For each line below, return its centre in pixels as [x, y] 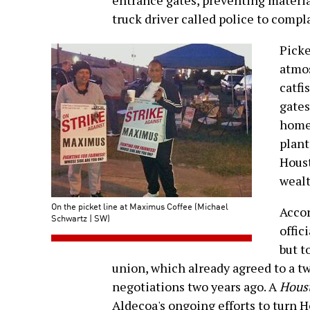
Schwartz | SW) [81, 218]
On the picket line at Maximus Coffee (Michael [140, 206]
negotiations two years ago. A [196, 287]
